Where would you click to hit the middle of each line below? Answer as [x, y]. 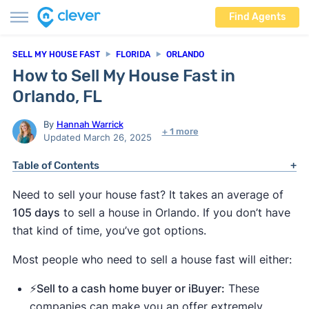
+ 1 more [180, 131]
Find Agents [257, 17]
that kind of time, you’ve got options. [109, 230]
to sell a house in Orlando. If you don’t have [175, 212]
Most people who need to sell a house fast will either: [152, 259]
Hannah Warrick [90, 124]
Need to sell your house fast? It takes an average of [148, 195]
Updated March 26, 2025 [97, 137]
